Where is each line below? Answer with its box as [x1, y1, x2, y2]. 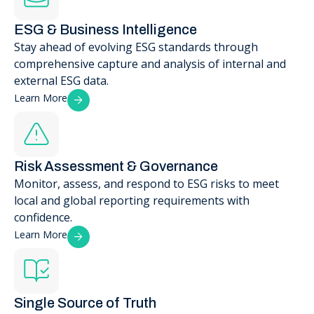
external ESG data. [14, 73, 109, 89]
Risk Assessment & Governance [14, 158, 218, 175]
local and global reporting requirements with [14, 193, 250, 209]
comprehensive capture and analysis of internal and [14, 56, 286, 72]
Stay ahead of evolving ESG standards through [14, 39, 258, 55]
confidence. [14, 210, 72, 226]
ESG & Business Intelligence [14, 22, 197, 38]
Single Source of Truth [14, 295, 156, 311]
